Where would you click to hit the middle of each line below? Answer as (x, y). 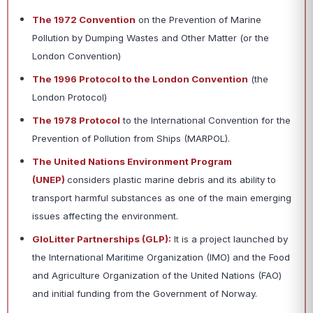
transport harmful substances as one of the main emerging (162, 198)
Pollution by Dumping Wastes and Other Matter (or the (151, 38)
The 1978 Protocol (76, 121)
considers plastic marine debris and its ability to (172, 180)
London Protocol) (70, 97)
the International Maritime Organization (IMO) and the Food (161, 257)
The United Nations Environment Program (132, 162)
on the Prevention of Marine (198, 20)
